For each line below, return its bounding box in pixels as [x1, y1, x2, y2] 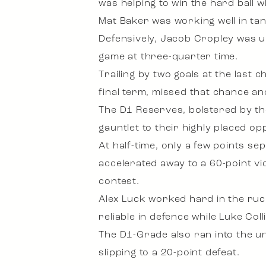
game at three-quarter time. [99, 52, 238, 62]
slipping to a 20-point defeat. [99, 248, 240, 258]
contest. [99, 177, 140, 186]
